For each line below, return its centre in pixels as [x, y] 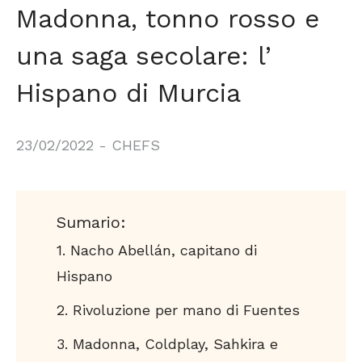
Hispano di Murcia [128, 93]
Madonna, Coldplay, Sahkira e [175, 344]
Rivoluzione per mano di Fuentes [186, 310]
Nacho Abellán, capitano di [164, 250]
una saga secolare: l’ [144, 56]
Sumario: [91, 222]
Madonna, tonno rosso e [168, 19]
